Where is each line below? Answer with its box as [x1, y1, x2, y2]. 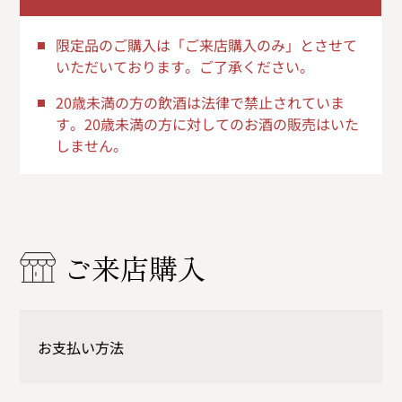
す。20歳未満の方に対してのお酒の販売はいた [56, 113, 360, 135]
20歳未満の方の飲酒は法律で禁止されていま [56, 92, 345, 113]
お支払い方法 [38, 336, 125, 358]
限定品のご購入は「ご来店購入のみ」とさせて [56, 34, 358, 56]
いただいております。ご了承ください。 [56, 56, 315, 77]
